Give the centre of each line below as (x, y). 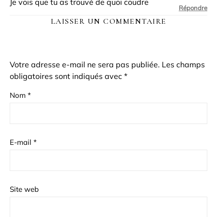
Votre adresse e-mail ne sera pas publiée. (85, 64)
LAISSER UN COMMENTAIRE (108, 21)
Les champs (183, 64)
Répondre (193, 8)
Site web (24, 189)
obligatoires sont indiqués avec (67, 76)
